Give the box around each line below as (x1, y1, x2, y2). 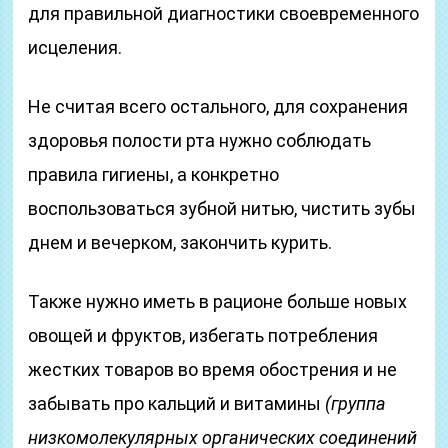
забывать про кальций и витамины (28, 393, 326, 414)
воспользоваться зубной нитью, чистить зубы (28, 198, 417, 219)
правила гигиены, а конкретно (28, 164, 280, 185)
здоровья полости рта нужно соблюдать (28, 130, 372, 151)
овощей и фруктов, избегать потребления (28, 325, 379, 346)
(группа (325, 393, 387, 414)
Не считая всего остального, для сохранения (28, 96, 409, 117)
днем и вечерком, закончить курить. (28, 232, 333, 253)
